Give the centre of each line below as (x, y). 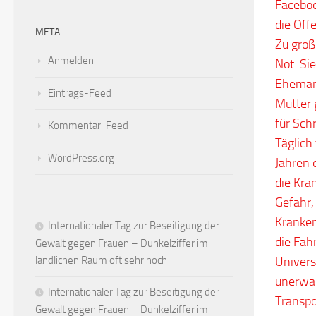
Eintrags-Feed (80, 93)
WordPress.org (81, 158)
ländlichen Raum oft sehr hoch (101, 260)
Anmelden (71, 60)
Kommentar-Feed (88, 125)
